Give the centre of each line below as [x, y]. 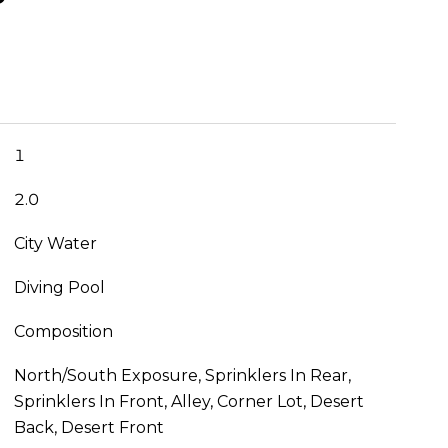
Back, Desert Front [88, 428]
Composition [63, 332]
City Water [55, 244]
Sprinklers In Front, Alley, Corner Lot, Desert [188, 402]
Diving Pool [59, 288]
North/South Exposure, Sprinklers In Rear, [182, 376]
